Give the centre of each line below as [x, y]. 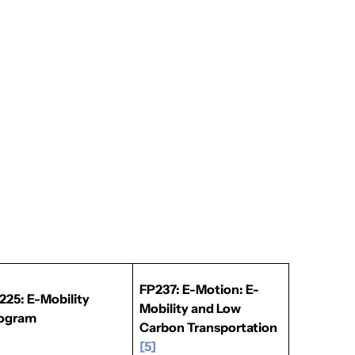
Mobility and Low [191, 308]
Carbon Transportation [209, 327]
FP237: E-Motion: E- [200, 289]
